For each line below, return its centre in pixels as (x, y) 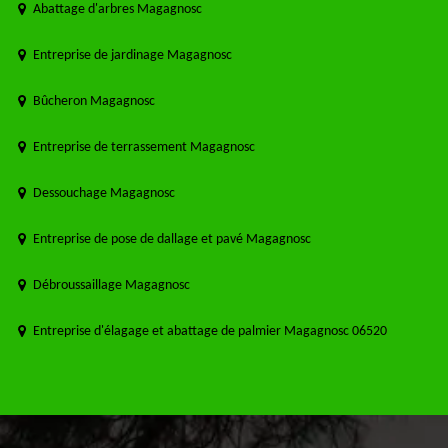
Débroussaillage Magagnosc (111, 286)
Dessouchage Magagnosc (104, 194)
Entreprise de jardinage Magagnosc (132, 56)
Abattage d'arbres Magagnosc (117, 10)
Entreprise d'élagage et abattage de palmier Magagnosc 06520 (210, 332)
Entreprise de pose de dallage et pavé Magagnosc (172, 240)
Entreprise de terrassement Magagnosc (144, 148)
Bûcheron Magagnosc (94, 102)
